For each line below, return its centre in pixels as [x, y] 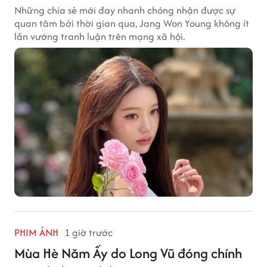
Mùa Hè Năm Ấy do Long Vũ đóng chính [128, 253]
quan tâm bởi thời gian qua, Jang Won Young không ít [132, 23]
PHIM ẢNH [36, 232]
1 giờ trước [89, 232]
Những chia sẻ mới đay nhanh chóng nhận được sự [125, 10]
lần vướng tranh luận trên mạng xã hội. [100, 36]
